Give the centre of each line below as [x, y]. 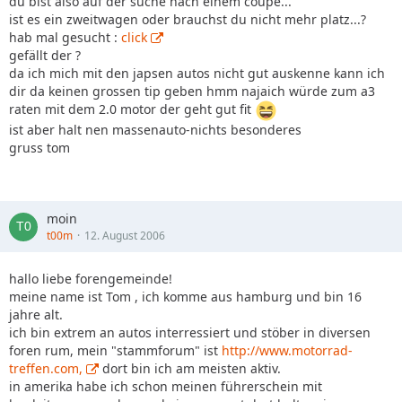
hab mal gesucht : [65, 37]
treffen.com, [46, 368]
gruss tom [39, 148]
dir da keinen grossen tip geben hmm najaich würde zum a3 [192, 91]
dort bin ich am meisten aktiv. [190, 368]
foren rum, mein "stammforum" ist [115, 350]
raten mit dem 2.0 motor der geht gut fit [132, 109]
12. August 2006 [125, 236]
